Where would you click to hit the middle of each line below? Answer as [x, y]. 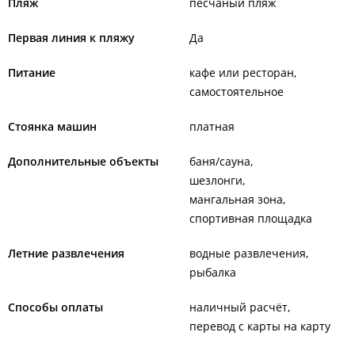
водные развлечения [248, 253]
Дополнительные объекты [83, 161]
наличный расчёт [239, 307]
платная [212, 126]
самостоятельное [237, 92]
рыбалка [213, 272]
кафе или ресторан [242, 73]
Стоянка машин [52, 126]
